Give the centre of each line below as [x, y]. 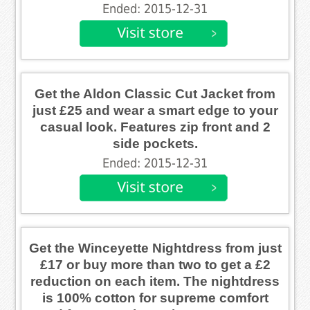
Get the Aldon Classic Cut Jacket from [155, 93]
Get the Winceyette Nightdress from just [155, 248]
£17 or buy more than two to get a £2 [155, 264]
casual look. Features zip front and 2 [155, 127]
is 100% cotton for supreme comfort [155, 298]
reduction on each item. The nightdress [155, 281]
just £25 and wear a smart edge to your [155, 110]
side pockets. [155, 143]
